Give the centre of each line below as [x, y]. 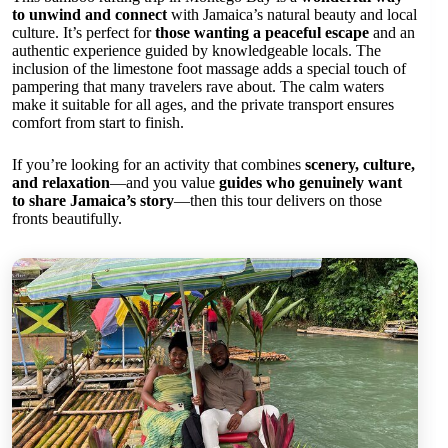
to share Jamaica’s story [93, 200]
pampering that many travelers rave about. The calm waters [198, 86]
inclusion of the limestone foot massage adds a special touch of [209, 68]
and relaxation [61, 182]
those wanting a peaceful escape [262, 32]
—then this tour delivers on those [278, 200]
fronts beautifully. [67, 218]
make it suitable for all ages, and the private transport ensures [203, 104]
